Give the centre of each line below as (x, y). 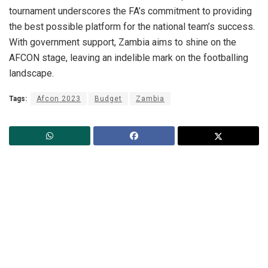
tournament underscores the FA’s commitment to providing (130, 11)
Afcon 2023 (59, 98)
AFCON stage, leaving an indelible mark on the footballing (129, 57)
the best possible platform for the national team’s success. (132, 26)
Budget (108, 98)
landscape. (31, 73)
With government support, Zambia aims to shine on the (123, 42)
